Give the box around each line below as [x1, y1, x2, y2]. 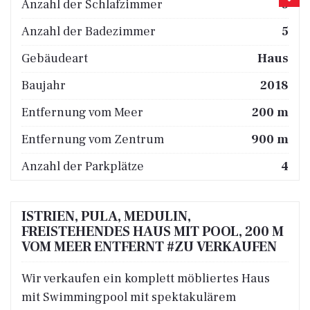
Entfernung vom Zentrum [21, 131, 164, 147]
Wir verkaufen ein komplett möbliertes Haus [21, 270, 270, 286]
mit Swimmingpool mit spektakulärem [21, 289, 236, 305]
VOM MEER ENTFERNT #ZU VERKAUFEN [21, 237, 277, 256]
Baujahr [21, 77, 66, 93]
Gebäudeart [21, 50, 88, 66]
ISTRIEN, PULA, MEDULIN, [21, 207, 191, 226]
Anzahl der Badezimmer [21, 23, 156, 39]
